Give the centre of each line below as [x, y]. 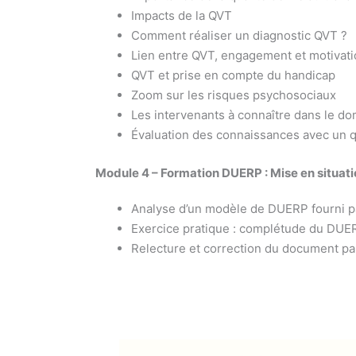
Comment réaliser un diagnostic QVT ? [240, 36]
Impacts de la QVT [182, 16]
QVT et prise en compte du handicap [234, 75]
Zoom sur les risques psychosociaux [234, 95]
